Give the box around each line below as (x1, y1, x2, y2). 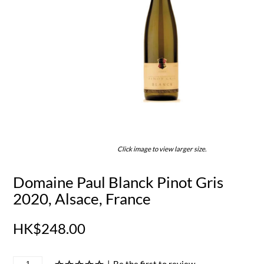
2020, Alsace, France (13, 189, 151, 208)
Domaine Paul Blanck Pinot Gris (13, 172, 224, 192)
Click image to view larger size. (117, 144, 206, 153)
